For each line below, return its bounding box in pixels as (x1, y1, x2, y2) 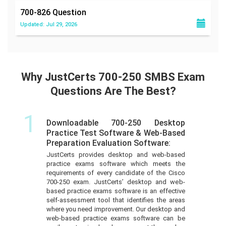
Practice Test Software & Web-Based (46, 128, 185, 138)
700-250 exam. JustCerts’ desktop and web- (46, 178, 185, 186)
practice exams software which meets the (46, 159, 185, 167)
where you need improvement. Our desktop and (46, 205, 185, 213)
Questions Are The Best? (50, 84, 176, 97)
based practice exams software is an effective (46, 187, 185, 195)
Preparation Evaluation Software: (46, 138, 171, 148)
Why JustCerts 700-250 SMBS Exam (21, 70, 205, 83)
